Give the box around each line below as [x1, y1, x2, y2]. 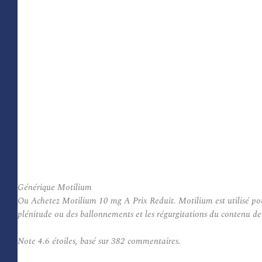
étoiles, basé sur [50, 235, 111, 248]
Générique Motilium [18, 181, 92, 194]
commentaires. [125, 235, 181, 248]
